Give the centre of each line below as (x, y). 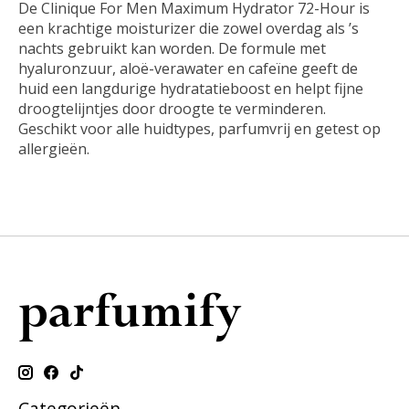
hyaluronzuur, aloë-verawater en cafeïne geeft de (188, 69)
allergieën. (54, 149)
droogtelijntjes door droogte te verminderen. (172, 109)
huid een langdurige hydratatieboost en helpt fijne (191, 89)
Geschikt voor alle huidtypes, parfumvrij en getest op (199, 129)
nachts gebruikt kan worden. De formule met (172, 49)
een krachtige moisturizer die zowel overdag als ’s (189, 29)
